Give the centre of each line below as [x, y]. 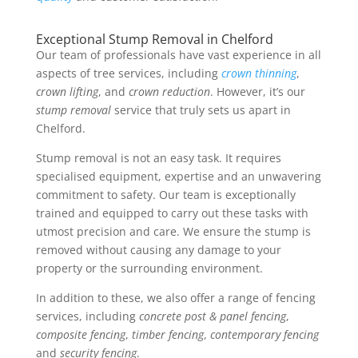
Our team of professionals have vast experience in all [178, 55]
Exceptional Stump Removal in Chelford [154, 39]
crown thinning [259, 73]
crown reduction [169, 91]
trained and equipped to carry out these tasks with [172, 213]
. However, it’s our [257, 91]
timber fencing [167, 334]
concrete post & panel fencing [212, 316]
